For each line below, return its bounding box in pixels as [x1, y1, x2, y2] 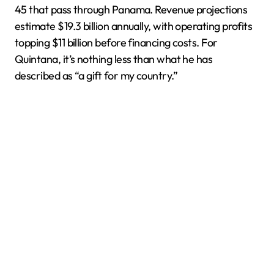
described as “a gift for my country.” [15, 68, 178, 83]
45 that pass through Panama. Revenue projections [15, 2, 248, 17]
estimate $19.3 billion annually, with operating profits [15, 19, 253, 33]
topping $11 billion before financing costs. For [15, 35, 218, 50]
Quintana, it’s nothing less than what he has [15, 52, 213, 66]
